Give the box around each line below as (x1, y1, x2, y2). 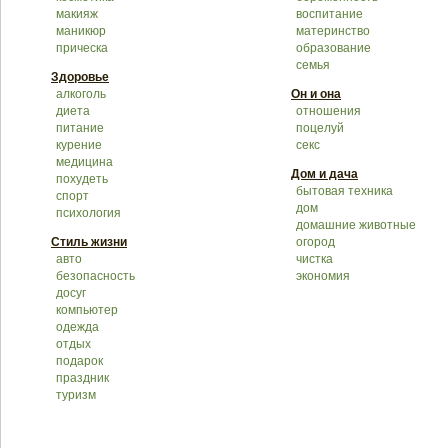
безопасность (56, 269, 135, 283)
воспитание (296, 7, 363, 21)
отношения (296, 104, 361, 118)
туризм (56, 388, 96, 402)
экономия (296, 269, 350, 283)
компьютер (56, 303, 118, 317)
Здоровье (51, 70, 109, 84)
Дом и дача (291, 167, 358, 181)
